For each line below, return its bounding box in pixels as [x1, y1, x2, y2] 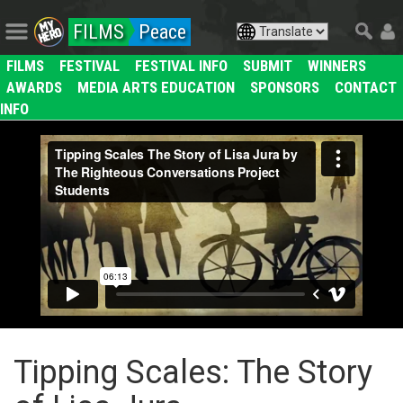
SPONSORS [250, 77, 319, 96]
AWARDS [6, 77, 62, 96]
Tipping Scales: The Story [13, 354, 372, 392]
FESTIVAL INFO [135, 56, 228, 75]
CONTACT [335, 77, 397, 96]
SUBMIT [243, 56, 292, 75]
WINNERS [308, 56, 366, 75]
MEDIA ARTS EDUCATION [77, 77, 235, 96]
